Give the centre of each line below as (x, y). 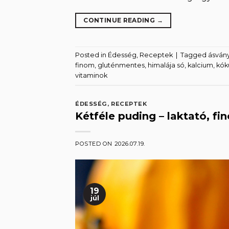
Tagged (194, 55)
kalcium (200, 65)
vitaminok (91, 75)
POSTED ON (95, 144)
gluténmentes (121, 65)
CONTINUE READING (120, 20)
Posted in (91, 55)
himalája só (166, 65)
